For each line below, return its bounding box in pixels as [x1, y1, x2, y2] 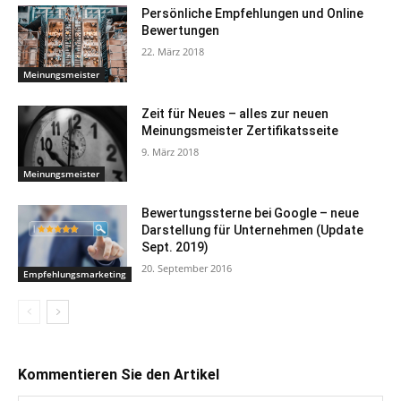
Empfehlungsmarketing [23, 268, 126, 281]
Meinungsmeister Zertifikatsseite [141, 123, 339, 138]
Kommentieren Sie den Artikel [18, 366, 219, 384]
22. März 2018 [141, 45, 205, 59]
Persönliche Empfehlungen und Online [141, 6, 364, 21]
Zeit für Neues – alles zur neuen [141, 106, 329, 121]
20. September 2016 [141, 261, 233, 276]
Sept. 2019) [141, 240, 209, 255]
